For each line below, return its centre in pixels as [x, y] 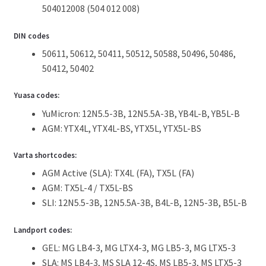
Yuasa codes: [36, 96]
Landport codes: [42, 230]
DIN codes [31, 36]
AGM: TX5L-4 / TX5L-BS [87, 188]
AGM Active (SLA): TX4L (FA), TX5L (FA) [118, 173]
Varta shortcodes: [45, 156]
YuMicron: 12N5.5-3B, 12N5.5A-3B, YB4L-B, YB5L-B [141, 113]
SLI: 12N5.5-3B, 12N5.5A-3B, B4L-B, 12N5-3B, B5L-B [144, 203]
